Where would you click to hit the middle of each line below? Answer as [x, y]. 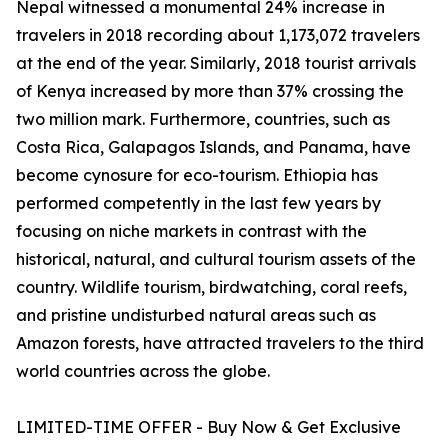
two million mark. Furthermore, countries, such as [203, 119]
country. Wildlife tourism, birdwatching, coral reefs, [211, 287]
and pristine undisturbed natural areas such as [196, 315]
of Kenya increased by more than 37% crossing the [210, 91]
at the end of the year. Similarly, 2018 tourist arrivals [216, 63]
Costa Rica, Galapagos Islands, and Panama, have [213, 147]
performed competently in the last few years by [198, 203]
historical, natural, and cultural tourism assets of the [216, 259]
